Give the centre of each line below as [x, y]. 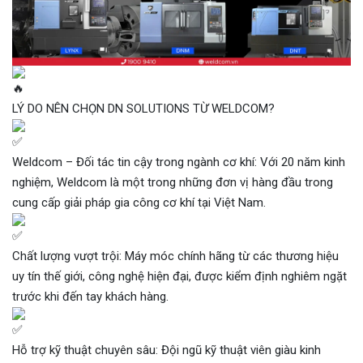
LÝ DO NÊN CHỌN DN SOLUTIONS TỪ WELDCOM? [143, 108]
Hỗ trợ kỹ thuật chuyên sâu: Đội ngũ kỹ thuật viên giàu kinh [167, 350]
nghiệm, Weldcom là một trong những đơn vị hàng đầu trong [173, 182]
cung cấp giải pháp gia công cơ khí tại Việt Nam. [139, 202]
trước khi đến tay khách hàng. [90, 296]
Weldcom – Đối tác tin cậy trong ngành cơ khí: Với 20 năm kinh [179, 162]
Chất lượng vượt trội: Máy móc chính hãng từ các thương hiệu [175, 256]
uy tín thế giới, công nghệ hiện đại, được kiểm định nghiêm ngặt [179, 276]
